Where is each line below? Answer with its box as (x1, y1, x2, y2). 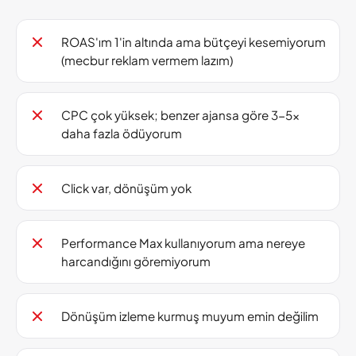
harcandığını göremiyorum (61, 253, 211, 269)
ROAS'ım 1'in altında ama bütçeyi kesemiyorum (61, 34, 326, 49)
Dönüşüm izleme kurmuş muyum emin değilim (61, 308, 319, 323)
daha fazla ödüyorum (61, 126, 182, 141)
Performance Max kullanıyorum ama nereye (61, 235, 305, 250)
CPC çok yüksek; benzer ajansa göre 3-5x (61, 107, 300, 122)
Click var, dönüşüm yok (61, 180, 192, 195)
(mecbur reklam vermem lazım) (61, 52, 233, 68)
